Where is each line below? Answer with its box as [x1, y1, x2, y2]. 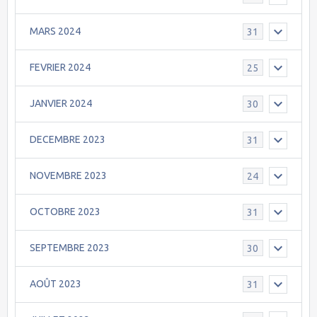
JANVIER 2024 [30, 98, 92, 110]
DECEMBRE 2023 [30, 134, 105, 146]
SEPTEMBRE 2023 [30, 242, 110, 254]
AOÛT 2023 [30, 278, 81, 290]
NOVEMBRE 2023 [30, 170, 107, 182]
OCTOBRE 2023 [30, 206, 100, 218]
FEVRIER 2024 [30, 62, 91, 74]
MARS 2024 [30, 25, 81, 38]
